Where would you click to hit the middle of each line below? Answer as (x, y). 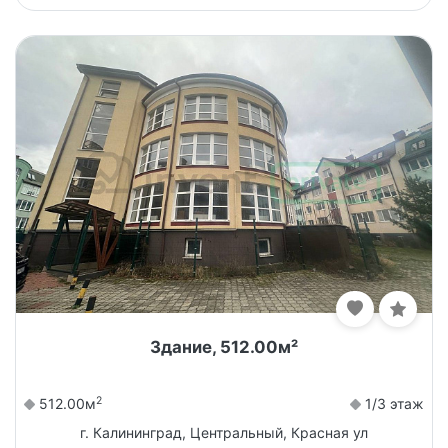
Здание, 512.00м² (224, 346)
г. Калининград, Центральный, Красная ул (224, 432)
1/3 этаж (392, 403)
